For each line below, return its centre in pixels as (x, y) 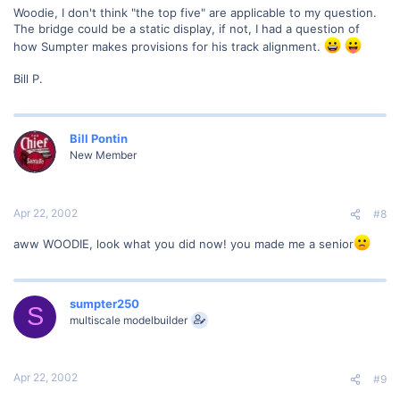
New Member (103, 155)
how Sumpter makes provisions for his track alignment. (169, 47)
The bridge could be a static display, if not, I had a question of (187, 29)
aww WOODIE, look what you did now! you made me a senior (183, 243)
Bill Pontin (99, 139)
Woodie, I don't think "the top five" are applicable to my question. (195, 13)
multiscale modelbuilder (129, 320)
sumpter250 (104, 303)
